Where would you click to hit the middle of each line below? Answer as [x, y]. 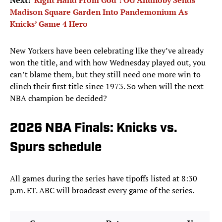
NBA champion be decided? [58, 98]
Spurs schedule [56, 148]
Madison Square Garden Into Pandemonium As [99, 12]
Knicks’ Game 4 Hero [49, 24]
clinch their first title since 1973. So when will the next [107, 86]
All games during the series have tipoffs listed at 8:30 [104, 179]
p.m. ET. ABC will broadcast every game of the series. [102, 191]
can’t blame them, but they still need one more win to [105, 75]
